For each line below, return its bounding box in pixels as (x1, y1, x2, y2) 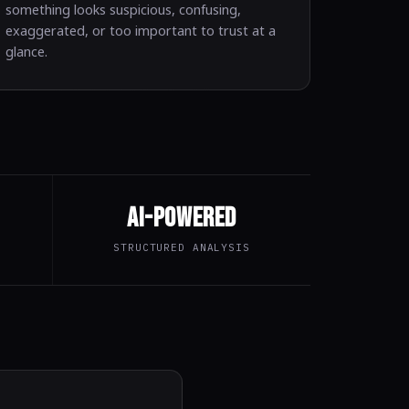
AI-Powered (127, 202, 236, 235)
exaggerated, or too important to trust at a (5, 21, 276, 39)
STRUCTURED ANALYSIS (113, 241, 250, 254)
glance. (5, 42, 47, 60)
